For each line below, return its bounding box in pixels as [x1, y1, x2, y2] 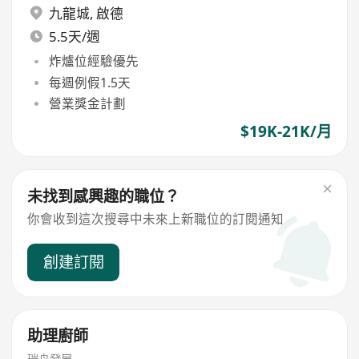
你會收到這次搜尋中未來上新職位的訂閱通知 [27, 210, 284, 228]
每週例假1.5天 [48, 73, 131, 91]
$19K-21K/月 [240, 121, 332, 143]
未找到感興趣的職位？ [27, 185, 180, 207]
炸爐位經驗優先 [48, 52, 139, 71]
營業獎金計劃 [48, 94, 126, 112]
